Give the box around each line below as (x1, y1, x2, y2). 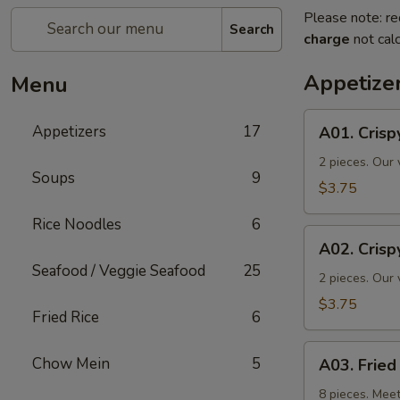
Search (229, 20, 274, 38)
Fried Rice (32, 307, 99, 328)
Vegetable (304, 269, 369, 288)
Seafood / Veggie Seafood (32, 261, 205, 281)
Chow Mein (32, 354, 110, 374)
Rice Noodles (32, 214, 121, 235)
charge (304, 29, 350, 49)
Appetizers (32, 121, 106, 142)
